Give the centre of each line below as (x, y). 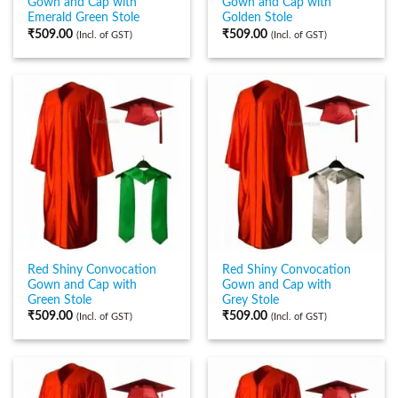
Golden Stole (258, 18)
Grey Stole (251, 301)
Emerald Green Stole (84, 18)
